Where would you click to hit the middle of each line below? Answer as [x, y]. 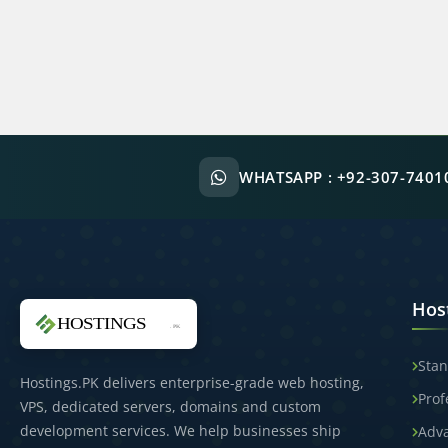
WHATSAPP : [288, 177]
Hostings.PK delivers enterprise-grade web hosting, [192, 382]
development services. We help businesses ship [180, 430]
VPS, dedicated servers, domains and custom [170, 406]
